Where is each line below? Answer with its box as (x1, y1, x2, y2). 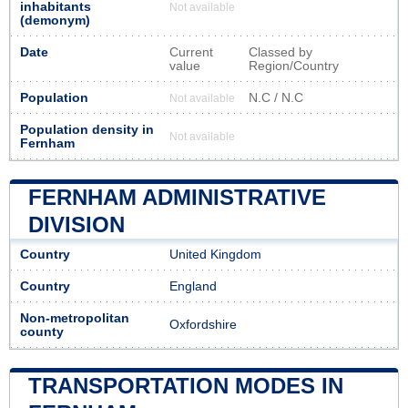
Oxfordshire (169, 317, 237, 331)
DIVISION (28, 211, 125, 237)
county (20, 324, 64, 339)
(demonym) (20, 13, 90, 27)
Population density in (20, 122, 154, 137)
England (169, 279, 217, 293)
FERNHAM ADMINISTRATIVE (28, 184, 326, 209)
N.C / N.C (249, 90, 303, 105)
